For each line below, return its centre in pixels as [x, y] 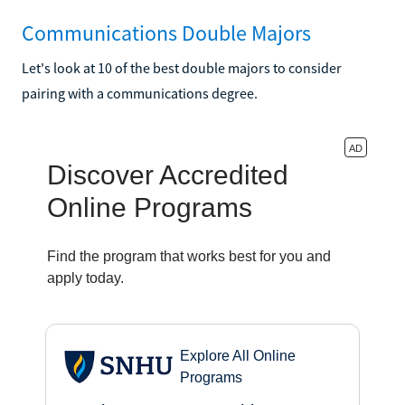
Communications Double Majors [166, 33]
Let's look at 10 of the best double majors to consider [182, 67]
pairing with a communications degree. [140, 93]
